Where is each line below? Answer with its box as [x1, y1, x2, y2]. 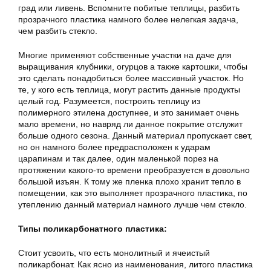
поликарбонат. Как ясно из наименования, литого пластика [18, 259, 253, 269]
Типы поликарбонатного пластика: [18, 223, 167, 233]
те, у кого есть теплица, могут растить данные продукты [18, 84, 240, 94]
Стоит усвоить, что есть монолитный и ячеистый [18, 247, 210, 258]
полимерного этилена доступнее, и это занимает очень [18, 107, 239, 117]
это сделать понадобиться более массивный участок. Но [18, 73, 244, 83]
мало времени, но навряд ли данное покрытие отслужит [18, 119, 243, 129]
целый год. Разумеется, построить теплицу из [18, 96, 200, 106]
